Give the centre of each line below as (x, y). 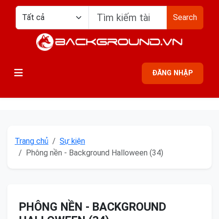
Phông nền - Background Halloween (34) (95, 153)
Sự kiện (72, 141)
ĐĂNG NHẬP (172, 73)
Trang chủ (32, 141)
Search (185, 17)
